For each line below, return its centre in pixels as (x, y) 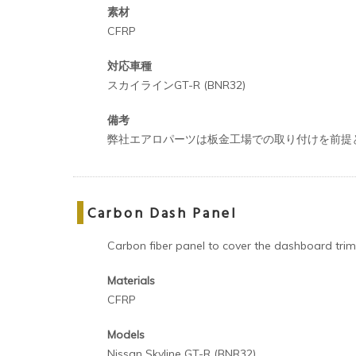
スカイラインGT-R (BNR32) (176, 85)
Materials (131, 280)
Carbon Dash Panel (163, 214)
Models (126, 334)
